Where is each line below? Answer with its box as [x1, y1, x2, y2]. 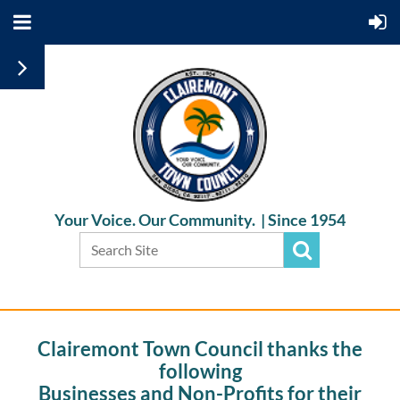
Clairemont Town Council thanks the [37, 337, 362, 361]
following [158, 359, 242, 383]
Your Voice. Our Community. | [54, 210, 268, 229]
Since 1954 [268, 210, 346, 229]
